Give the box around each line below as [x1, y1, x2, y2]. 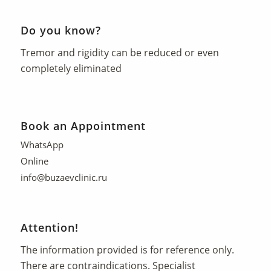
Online [20, 155, 48, 168]
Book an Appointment [20, 119, 146, 134]
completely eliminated [20, 61, 122, 75]
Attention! [20, 220, 79, 235]
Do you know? [20, 23, 101, 38]
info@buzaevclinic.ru [20, 171, 107, 184]
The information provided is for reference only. [20, 243, 234, 256]
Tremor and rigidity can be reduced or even [20, 45, 219, 59]
